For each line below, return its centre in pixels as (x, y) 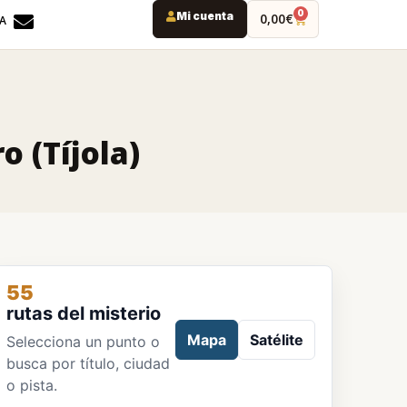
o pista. (32, 385)
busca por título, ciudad (89, 363)
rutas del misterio (84, 313)
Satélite (276, 339)
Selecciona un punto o (84, 342)
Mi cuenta (204, 16)
